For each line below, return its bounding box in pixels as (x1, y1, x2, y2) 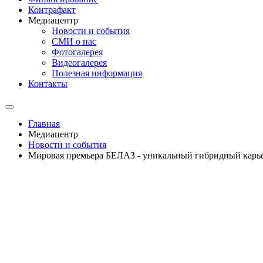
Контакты (28, 79, 68, 89)
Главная (28, 119, 60, 129)
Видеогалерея (52, 58, 107, 68)
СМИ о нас (52, 36, 96, 46)
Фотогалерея (52, 47, 103, 57)
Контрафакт (28, 5, 76, 15)
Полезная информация (52, 68, 142, 78)
